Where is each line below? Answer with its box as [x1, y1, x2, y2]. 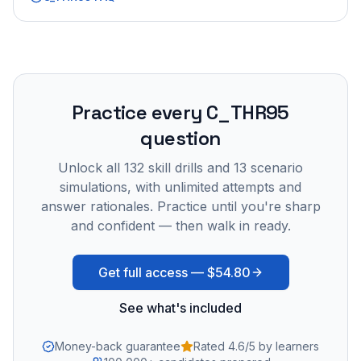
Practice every [72, 99, 207, 125]
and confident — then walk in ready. [70, 217, 291, 234]
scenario [251, 159, 303, 176]
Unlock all [58, 159, 124, 176]
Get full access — [98, 263, 207, 280]
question [140, 125, 221, 151]
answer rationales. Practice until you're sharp [40, 197, 321, 214]
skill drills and [144, 159, 234, 176]
